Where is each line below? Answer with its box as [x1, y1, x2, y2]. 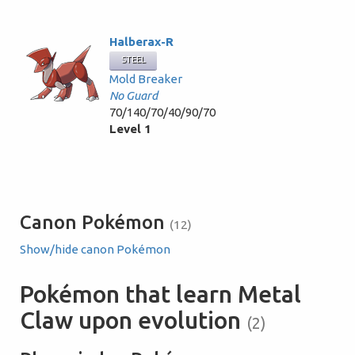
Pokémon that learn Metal [20, 281, 301, 307]
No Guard [109, 89, 158, 102]
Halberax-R [109, 35, 174, 48]
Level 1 [109, 122, 151, 136]
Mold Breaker [109, 72, 182, 86]
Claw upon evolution [20, 307, 246, 334]
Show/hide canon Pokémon [20, 242, 170, 256]
